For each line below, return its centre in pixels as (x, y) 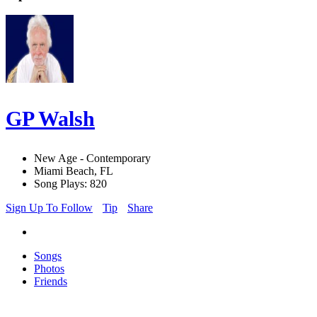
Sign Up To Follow (49, 208)
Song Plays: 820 (70, 184)
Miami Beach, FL (74, 171)
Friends (51, 282)
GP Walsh (50, 119)
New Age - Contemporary (92, 158)
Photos (49, 269)
